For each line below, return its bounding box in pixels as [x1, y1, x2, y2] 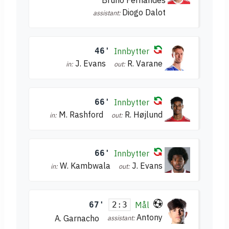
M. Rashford [59, 109, 103, 120]
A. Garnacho [55, 213, 99, 224]
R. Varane [127, 58, 163, 69]
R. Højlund [125, 109, 163, 120]
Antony [136, 212, 163, 223]
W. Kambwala [60, 161, 110, 171]
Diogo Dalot [122, 7, 166, 18]
